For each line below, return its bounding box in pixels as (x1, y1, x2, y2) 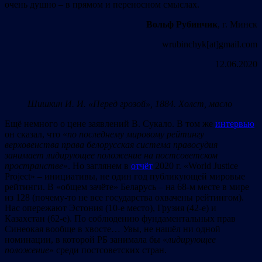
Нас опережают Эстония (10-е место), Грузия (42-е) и (5, 202, 216, 213)
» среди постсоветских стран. (49, 244, 167, 255)
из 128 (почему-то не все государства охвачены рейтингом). (5, 192, 244, 202)
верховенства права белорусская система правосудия (5, 139, 218, 150)
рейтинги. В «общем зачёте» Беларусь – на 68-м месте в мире (5, 181, 249, 192)
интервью (215, 118, 254, 129)
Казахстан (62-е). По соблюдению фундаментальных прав (5, 213, 236, 223)
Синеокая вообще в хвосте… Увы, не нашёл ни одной (5, 223, 220, 234)
